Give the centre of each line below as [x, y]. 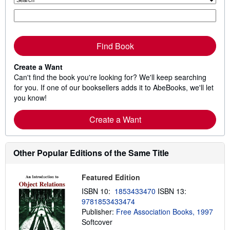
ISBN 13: [173, 191]
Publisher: [99, 212]
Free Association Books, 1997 [164, 212]
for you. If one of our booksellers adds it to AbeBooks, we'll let [114, 87]
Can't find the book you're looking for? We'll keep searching [110, 77]
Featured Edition [111, 177]
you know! [30, 98]
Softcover [97, 222]
